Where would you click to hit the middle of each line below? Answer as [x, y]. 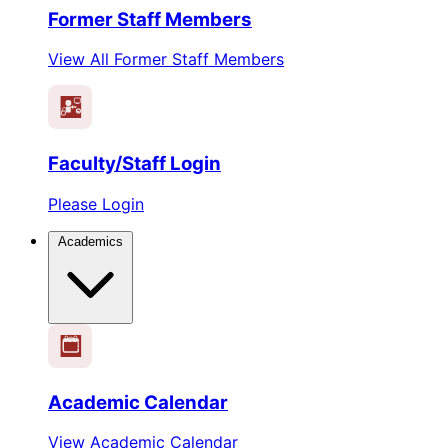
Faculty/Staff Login [134, 164]
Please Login [96, 203]
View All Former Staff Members [166, 59]
